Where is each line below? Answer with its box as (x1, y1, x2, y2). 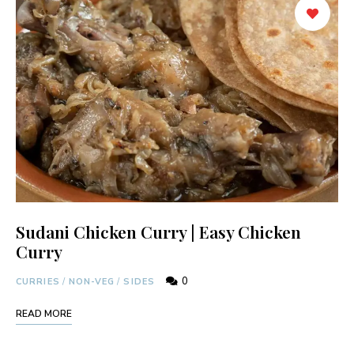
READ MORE (16, 307, 72, 320)
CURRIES (16, 275, 60, 288)
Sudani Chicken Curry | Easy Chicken (16, 220, 301, 243)
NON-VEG (68, 275, 115, 288)
